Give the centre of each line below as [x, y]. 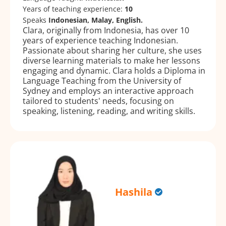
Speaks [36, 20]
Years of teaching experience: [74, 9]
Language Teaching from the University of [102, 80]
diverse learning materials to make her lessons [111, 60]
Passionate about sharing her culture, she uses [112, 50]
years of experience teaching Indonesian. [100, 40]
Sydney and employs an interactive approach [108, 91]
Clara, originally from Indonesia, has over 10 [106, 30]
